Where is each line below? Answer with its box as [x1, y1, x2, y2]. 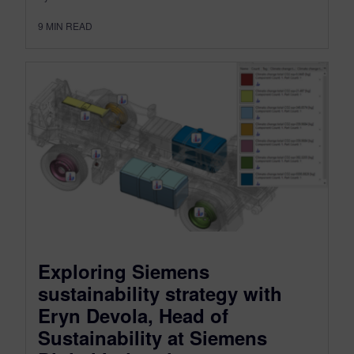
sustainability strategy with [38, 280, 282, 307]
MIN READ [46, 18, 92, 32]
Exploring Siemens [38, 258, 209, 285]
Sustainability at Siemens [38, 324, 267, 352]
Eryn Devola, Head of [38, 302, 228, 330]
